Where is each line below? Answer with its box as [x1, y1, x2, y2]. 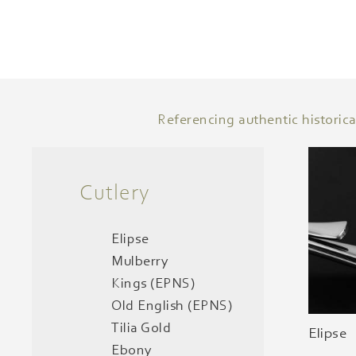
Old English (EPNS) [111, 299, 232, 314]
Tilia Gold [111, 321, 171, 336]
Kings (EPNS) [111, 277, 195, 292]
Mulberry [111, 254, 168, 269]
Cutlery [79, 182, 150, 205]
